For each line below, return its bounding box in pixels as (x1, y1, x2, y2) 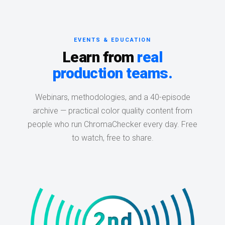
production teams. (52, 64, 173, 82)
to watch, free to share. (71, 133, 154, 143)
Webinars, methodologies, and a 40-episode (35, 92, 190, 102)
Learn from (62, 48, 138, 66)
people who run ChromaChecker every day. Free (28, 120, 197, 130)
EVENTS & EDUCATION (74, 37, 151, 44)
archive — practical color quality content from (33, 106, 192, 116)
